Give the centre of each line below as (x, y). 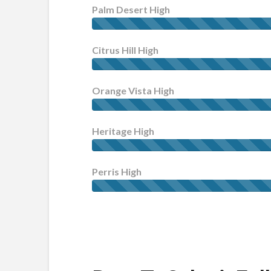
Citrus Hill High (125, 50)
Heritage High (123, 131)
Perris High (116, 172)
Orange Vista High (133, 91)
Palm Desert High (131, 10)
